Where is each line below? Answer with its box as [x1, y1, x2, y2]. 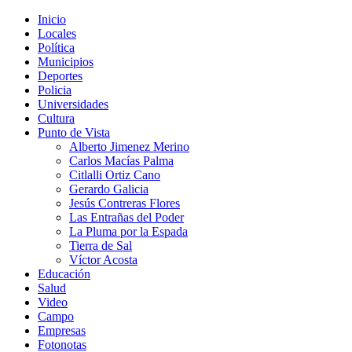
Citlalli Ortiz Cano [69, 168, 160, 181]
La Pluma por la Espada [69, 225, 188, 238]
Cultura [38, 112, 75, 125]
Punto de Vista [38, 126, 110, 139]
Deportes [38, 69, 82, 82]
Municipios [38, 55, 93, 68]
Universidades [38, 97, 108, 111]
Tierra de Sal [69, 239, 132, 252]
